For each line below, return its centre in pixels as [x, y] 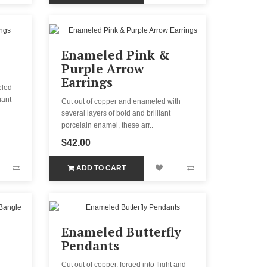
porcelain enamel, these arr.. [108, 125]
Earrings [87, 82]
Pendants [91, 245]
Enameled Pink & [116, 55]
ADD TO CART [101, 168]
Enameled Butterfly [122, 232]
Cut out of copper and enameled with [121, 101]
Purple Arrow [103, 68]
